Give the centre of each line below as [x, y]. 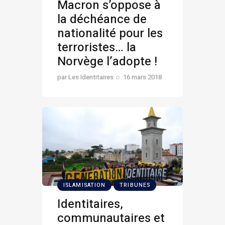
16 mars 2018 [143, 77]
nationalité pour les [110, 33]
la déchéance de [102, 19]
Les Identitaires [91, 77]
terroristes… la [97, 47]
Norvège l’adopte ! [107, 61]
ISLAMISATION [85, 185]
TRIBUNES [135, 185]
